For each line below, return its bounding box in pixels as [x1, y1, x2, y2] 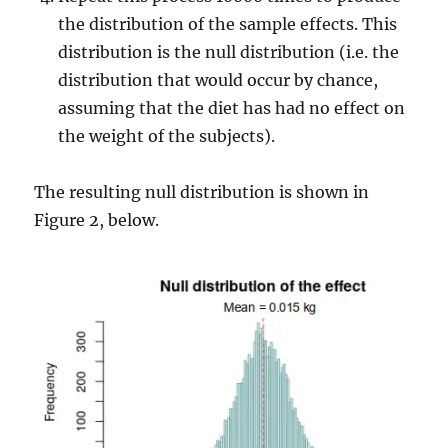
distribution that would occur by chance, [58, 69, 379, 90]
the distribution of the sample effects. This [58, 13, 398, 34]
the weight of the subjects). [58, 125, 276, 146]
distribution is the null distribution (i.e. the [58, 41, 400, 62]
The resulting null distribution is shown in [34, 181, 370, 202]
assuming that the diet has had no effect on [58, 97, 406, 118]
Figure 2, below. [34, 209, 160, 230]
